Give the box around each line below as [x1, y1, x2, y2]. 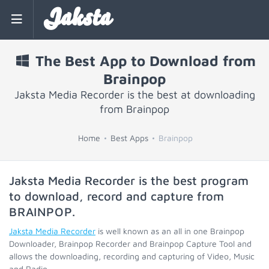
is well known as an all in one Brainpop [95, 226, 244, 236]
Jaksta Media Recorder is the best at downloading [14, 88, 255, 101]
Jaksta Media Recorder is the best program [9, 174, 249, 187]
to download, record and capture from [9, 189, 224, 203]
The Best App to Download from [31, 52, 256, 69]
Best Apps [110, 133, 148, 143]
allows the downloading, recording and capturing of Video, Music [9, 251, 255, 261]
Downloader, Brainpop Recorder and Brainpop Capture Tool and [9, 238, 252, 249]
